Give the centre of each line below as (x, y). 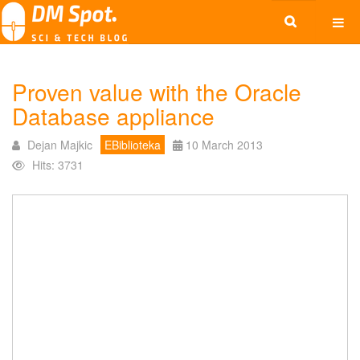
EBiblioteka (133, 145)
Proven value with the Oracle (157, 92)
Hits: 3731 (58, 165)
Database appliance (113, 116)
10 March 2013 (224, 145)
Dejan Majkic (60, 145)
